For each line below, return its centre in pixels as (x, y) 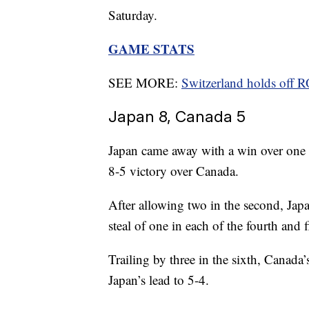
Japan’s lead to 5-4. (159, 280)
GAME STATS (151, 49)
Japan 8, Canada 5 (177, 117)
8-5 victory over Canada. (173, 171)
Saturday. (133, 15)
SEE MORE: (145, 83)
